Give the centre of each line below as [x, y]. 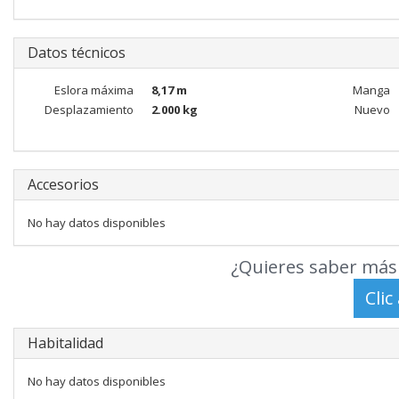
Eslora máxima [94, 90]
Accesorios [63, 184]
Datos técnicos [77, 53]
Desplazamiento [89, 110]
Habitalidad [65, 343]
